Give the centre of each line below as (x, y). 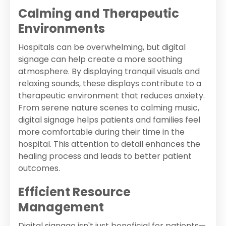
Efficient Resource (74, 192)
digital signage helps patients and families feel (109, 120)
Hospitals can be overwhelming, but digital (102, 47)
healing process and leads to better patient (105, 156)
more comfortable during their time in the (101, 132)
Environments (62, 29)
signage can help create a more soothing (100, 60)
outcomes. (39, 168)
